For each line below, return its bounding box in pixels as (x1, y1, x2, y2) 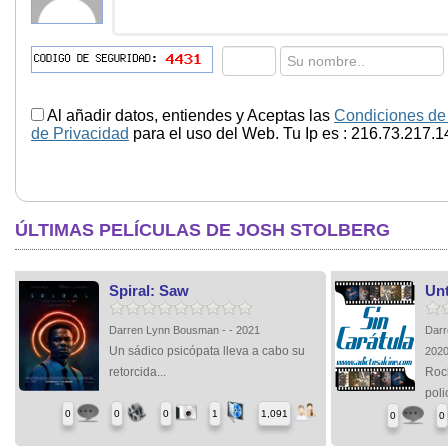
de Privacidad (31, 124, 129, 142)
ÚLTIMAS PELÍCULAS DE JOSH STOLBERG (15, 219, 390, 240)
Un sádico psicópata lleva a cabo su (109, 343, 305, 358)
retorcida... (109, 364, 166, 379)
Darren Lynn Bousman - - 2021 (109, 323, 260, 336)
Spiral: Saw (109, 281, 189, 299)
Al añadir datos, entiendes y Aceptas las (44, 106, 334, 124)
